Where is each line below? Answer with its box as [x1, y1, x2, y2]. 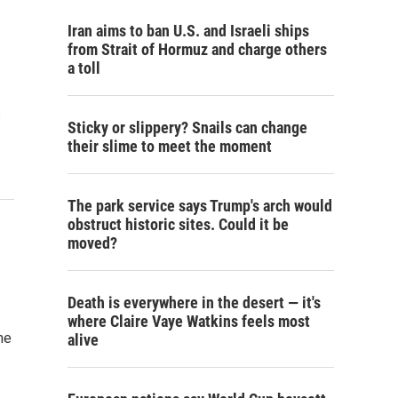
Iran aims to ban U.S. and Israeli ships [68, 21, 309, 40]
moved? [68, 234, 117, 252]
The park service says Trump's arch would [68, 196, 332, 215]
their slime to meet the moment [68, 137, 272, 155]
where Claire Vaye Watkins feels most [68, 312, 310, 330]
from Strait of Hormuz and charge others [68, 40, 327, 59]
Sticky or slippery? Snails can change [68, 118, 307, 137]
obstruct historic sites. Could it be [68, 215, 289, 234]
